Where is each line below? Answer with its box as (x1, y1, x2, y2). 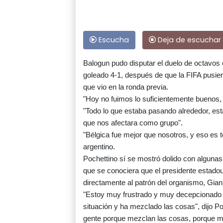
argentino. (83, 142, 115, 151)
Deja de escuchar (156, 35, 221, 45)
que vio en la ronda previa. (83, 83, 168, 92)
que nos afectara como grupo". (83, 118, 183, 127)
